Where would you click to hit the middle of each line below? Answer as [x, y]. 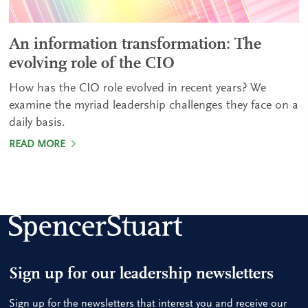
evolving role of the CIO [92, 64]
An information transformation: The [135, 45]
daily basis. [37, 123]
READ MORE [39, 145]
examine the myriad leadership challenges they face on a [154, 106]
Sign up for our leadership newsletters [142, 275]
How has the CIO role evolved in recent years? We [138, 89]
